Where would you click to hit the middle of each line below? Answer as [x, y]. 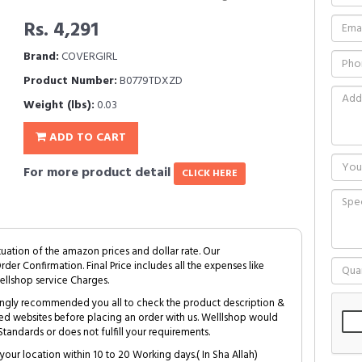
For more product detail [99, 173]
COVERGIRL [88, 57]
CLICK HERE [210, 174]
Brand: [41, 57]
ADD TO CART [86, 138]
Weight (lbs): [59, 105]
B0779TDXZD [150, 81]
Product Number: [70, 81]
